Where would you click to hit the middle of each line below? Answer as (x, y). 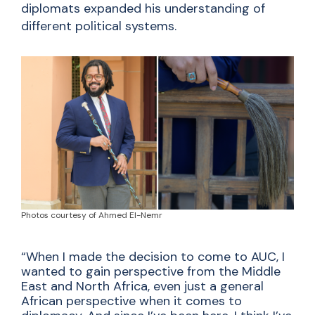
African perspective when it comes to (131, 301)
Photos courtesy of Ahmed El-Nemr (92, 216)
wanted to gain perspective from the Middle (151, 272)
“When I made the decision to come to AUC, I (153, 257)
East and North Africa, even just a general (142, 287)
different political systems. (99, 26)
